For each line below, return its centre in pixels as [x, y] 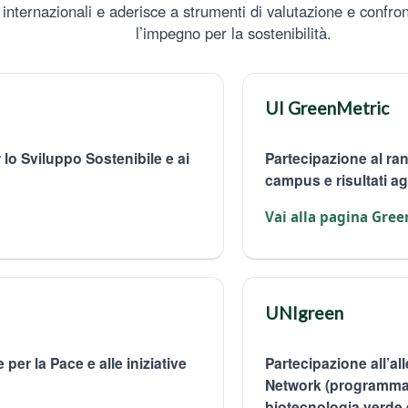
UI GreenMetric [326, 108]
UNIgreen [304, 312]
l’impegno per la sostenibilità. [233, 32]
